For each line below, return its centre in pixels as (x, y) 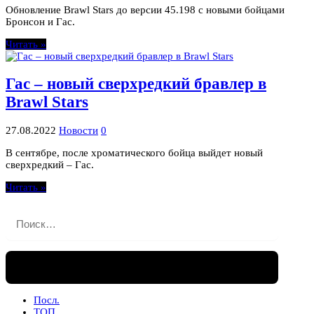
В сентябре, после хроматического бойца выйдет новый (134, 152)
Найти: (21, 212)
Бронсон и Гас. (40, 21)
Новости (78, 130)
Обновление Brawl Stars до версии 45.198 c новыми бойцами (145, 9)
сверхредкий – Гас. (50, 164)
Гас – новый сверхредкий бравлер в (136, 84)
